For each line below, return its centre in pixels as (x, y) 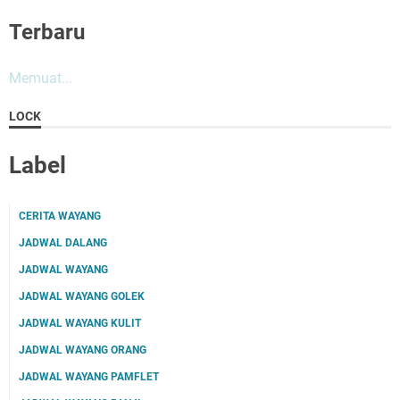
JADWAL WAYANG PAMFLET (89, 377)
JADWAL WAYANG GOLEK (82, 296)
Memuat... (41, 78)
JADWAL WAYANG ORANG (83, 350)
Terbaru (47, 32)
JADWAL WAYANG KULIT (80, 323)
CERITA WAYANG (60, 216)
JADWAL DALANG (63, 243)
